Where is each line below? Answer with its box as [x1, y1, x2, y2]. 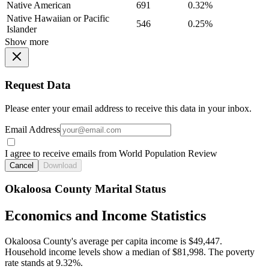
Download [43, 160, 77, 170]
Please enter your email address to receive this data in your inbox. [5, 103, 252, 113]
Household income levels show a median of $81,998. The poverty [5, 247, 255, 258]
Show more [5, 37, 49, 47]
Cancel [10, 160, 34, 170]
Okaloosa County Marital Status [5, 183, 166, 196]
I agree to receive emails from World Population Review [5, 148, 217, 159]
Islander [7, 24, 37, 35]
